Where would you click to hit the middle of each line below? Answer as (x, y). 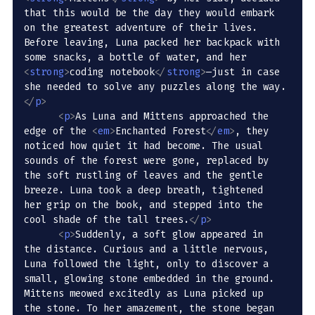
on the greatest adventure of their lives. (144, 28)
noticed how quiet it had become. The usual (147, 146)
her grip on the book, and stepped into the (147, 205)
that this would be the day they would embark (152, 13)
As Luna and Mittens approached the (175, 117)
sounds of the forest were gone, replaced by (149, 161)
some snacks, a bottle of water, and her (138, 58)
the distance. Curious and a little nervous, (149, 250)
